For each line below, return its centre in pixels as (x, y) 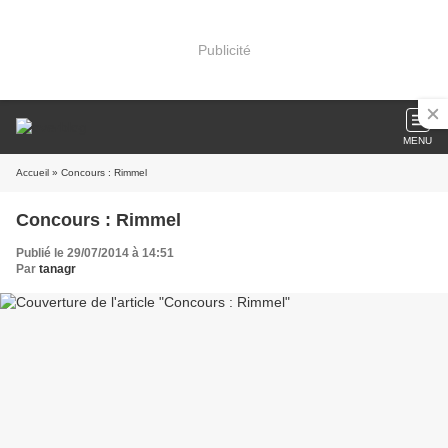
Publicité (224, 49)
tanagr (57, 269)
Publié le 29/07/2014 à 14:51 (95, 253)
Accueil (32, 172)
